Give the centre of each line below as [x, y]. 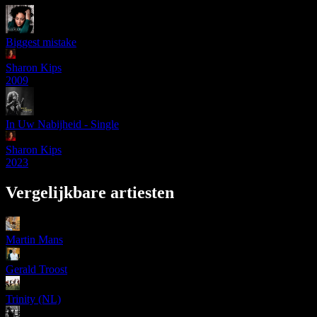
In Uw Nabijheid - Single [62, 125]
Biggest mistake [41, 42]
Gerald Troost [36, 270]
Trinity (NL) [33, 299]
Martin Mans [34, 240]
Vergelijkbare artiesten [90, 193]
